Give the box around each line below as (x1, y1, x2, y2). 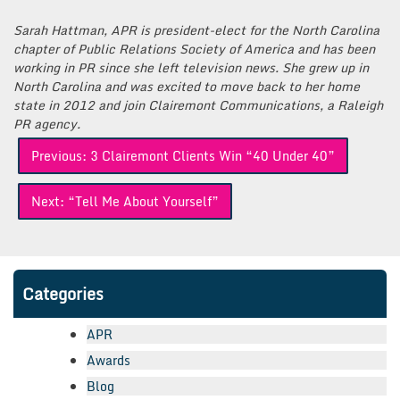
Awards (87, 349, 130, 371)
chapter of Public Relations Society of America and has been (13, 37, 375, 59)
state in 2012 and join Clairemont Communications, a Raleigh (13, 94, 383, 115)
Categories (22, 279, 104, 307)
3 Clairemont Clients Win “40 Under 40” (90, 145, 335, 166)
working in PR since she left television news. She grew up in (13, 56, 369, 78)
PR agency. (13, 112, 84, 134)
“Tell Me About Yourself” (68, 190, 219, 212)
